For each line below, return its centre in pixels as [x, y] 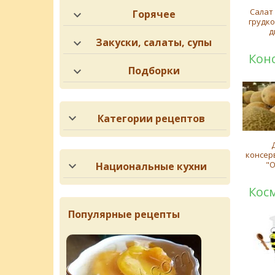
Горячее [154, 14]
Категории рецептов [152, 118]
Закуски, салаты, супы [154, 42]
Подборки [154, 71]
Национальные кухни [152, 166]
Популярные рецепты [124, 214]
